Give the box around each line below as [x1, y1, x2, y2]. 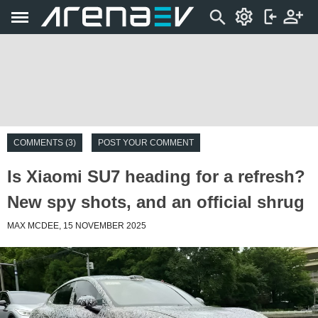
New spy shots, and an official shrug [7, 192, 305, 212]
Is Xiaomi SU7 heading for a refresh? [7, 167, 305, 186]
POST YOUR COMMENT [98, 138, 194, 148]
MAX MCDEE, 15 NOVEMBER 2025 [7, 221, 146, 231]
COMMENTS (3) [13, 138, 76, 148]
